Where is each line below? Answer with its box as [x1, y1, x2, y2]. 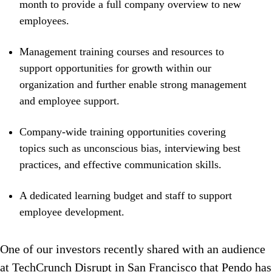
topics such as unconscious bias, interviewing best [19, 142, 240, 155]
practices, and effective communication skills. [19, 158, 222, 171]
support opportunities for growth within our [19, 62, 211, 75]
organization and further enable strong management [19, 78, 246, 91]
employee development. [19, 206, 124, 219]
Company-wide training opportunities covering [19, 126, 226, 138]
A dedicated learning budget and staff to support [19, 189, 232, 202]
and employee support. [19, 95, 120, 107]
